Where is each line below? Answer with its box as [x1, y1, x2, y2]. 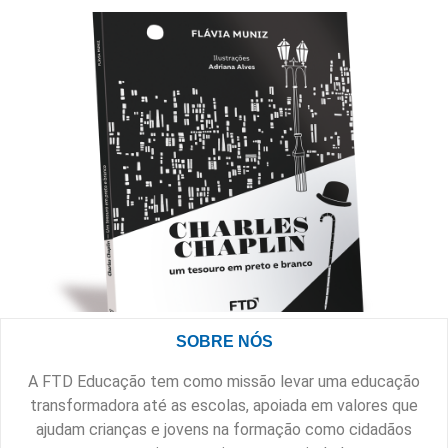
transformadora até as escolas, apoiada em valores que [30, 395, 418, 415]
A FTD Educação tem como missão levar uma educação [28, 371, 420, 391]
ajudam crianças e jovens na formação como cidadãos [36, 419, 412, 439]
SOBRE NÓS [175, 332, 273, 350]
